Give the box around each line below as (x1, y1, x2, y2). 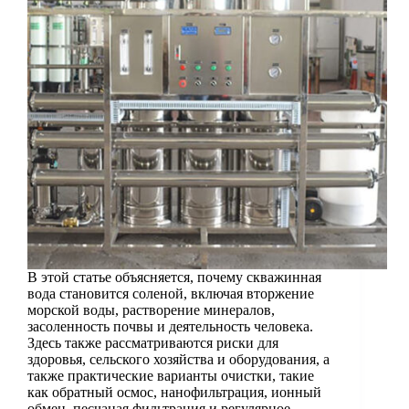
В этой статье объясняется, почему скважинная (27, 269, 321, 286)
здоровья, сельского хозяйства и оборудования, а (27, 351, 330, 368)
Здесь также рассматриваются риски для (27, 335, 278, 351)
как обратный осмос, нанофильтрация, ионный (27, 384, 321, 401)
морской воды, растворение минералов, (27, 302, 275, 319)
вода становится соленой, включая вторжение (27, 286, 314, 302)
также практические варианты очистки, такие (27, 368, 314, 384)
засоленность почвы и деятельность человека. (27, 319, 313, 335)
